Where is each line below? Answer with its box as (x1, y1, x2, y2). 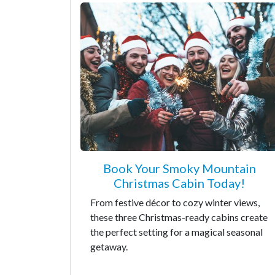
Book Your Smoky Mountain (103, 160, 256, 176)
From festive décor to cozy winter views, (90, 196, 260, 208)
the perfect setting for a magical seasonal (90, 225, 263, 238)
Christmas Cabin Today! (114, 175, 245, 190)
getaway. (90, 240, 128, 252)
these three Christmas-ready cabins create (90, 211, 268, 223)
